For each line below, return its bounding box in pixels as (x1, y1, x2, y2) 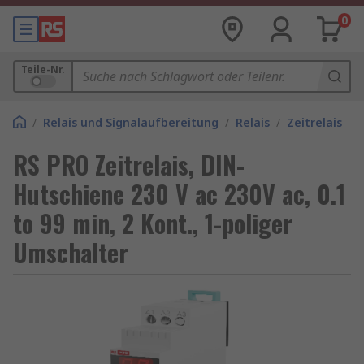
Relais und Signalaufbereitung (43, 115, 219, 130)
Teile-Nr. (21, 63, 65, 76)
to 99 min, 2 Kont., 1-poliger (13, 205, 292, 241)
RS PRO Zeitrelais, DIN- (13, 146, 245, 183)
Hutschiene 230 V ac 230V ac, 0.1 (13, 175, 345, 212)
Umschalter (13, 234, 128, 271)
